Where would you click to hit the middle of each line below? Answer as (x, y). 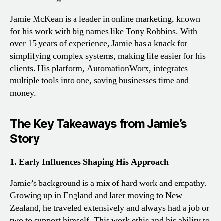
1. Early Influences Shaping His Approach (89, 162)
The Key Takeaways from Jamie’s (99, 124)
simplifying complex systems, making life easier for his (108, 56)
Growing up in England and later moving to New (96, 196)
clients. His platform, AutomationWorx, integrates (99, 69)
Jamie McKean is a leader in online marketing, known (105, 19)
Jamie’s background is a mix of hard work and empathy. (108, 184)
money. (23, 93)
